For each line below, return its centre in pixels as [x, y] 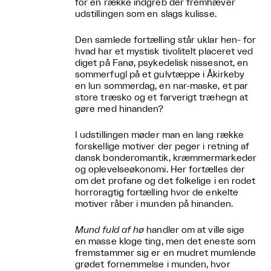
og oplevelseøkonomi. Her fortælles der [160, 169]
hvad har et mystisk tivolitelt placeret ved [164, 51]
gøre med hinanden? [119, 109]
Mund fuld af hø [111, 230]
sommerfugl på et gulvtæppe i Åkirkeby [160, 74]
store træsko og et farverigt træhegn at [162, 97]
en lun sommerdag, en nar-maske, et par [162, 86]
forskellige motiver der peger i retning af [162, 146]
